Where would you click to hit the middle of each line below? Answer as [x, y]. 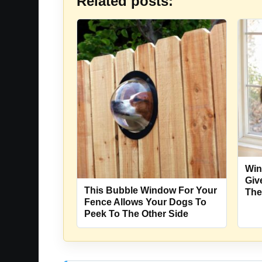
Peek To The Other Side [136, 214]
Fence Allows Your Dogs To [145, 202]
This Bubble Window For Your [151, 191]
